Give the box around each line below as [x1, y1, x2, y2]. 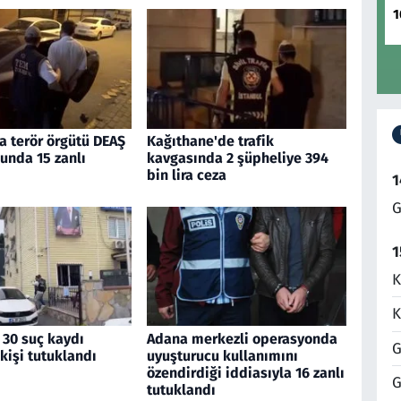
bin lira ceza [146, 166, 226, 184]
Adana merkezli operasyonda [146, 329, 337, 347]
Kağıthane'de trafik [146, 132, 274, 150]
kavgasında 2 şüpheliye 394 [146, 149, 328, 167]
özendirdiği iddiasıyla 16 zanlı [146, 363, 345, 381]
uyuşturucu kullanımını [146, 346, 298, 364]
